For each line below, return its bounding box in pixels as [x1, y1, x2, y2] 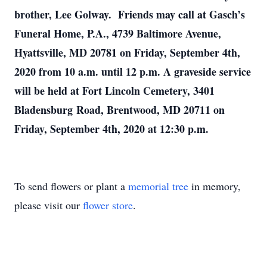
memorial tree [128, 179, 188, 193]
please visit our [14, 198, 83, 212]
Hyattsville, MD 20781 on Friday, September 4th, [14, 45, 240, 60]
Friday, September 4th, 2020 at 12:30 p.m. [14, 121, 209, 136]
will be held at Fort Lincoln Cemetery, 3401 [14, 83, 215, 98]
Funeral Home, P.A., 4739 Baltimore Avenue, [14, 26, 221, 41]
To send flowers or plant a [14, 179, 128, 193]
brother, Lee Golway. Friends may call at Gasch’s [14, 7, 245, 22]
